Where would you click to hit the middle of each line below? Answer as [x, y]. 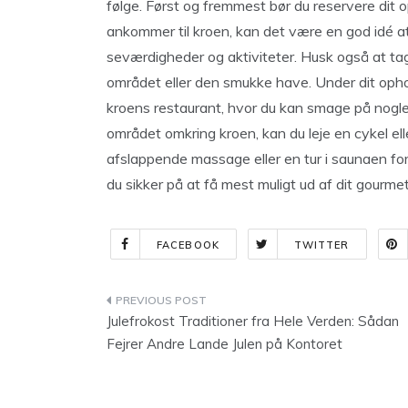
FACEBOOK [188, 245]
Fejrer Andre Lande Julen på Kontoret [224, 344]
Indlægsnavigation [207, 304]
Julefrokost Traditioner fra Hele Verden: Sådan [253, 321]
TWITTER [321, 245]
